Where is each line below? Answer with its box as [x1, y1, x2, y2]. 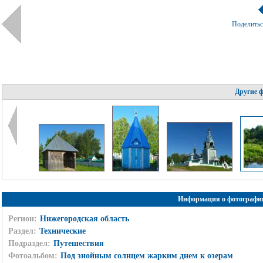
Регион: [8, 214, 37, 223]
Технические [39, 226, 86, 235]
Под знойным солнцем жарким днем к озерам [60, 251, 233, 260]
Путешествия [53, 238, 104, 248]
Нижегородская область [39, 214, 129, 223]
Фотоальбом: [8, 251, 58, 260]
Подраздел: [8, 238, 50, 248]
